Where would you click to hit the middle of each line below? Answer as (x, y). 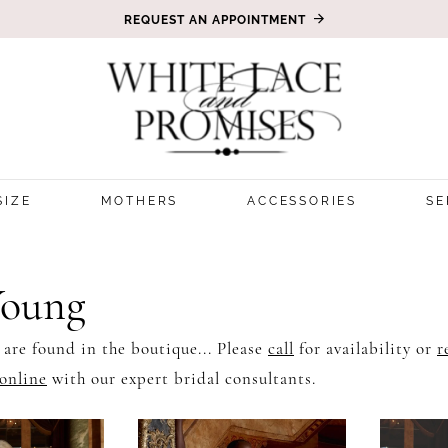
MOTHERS (139, 200)
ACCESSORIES (302, 200)
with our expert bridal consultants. (181, 379)
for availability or (365, 349)
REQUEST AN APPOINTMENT (214, 19)
